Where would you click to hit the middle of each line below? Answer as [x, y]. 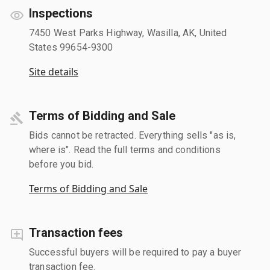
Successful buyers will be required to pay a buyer [135, 252]
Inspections [61, 13]
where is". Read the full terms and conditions [125, 149]
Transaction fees [76, 232]
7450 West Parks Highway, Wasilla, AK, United [128, 33]
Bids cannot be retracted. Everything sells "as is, [133, 135]
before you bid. [61, 164]
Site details [54, 71]
